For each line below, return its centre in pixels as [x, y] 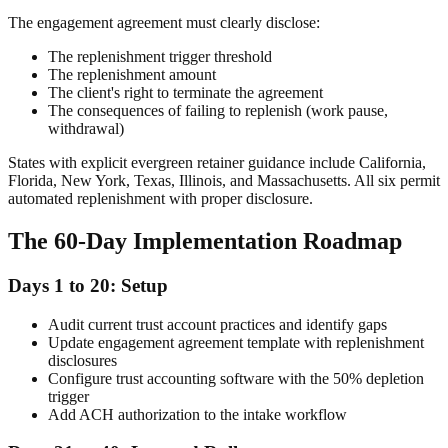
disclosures [82, 360]
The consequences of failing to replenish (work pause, [218, 111]
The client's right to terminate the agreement [185, 93]
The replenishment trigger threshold [160, 57]
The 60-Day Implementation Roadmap [205, 240]
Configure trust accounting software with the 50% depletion [236, 378]
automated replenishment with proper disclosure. [160, 199]
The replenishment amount [132, 75]
